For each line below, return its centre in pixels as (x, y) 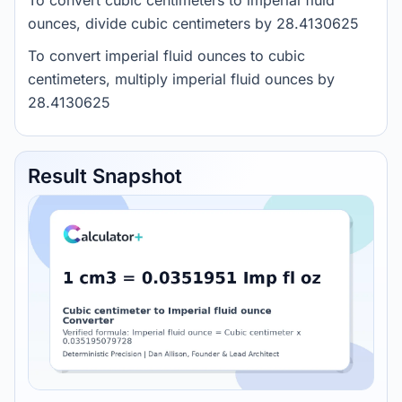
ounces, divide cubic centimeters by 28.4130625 (193, 23)
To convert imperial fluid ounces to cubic (166, 56)
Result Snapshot (105, 176)
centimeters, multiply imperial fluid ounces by (181, 79)
